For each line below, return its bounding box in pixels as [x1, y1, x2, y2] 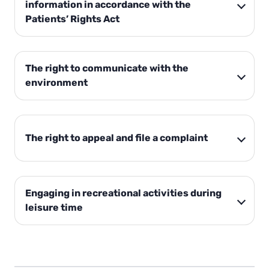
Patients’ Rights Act [25, 13, 119, 25]
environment [25, 77, 88, 89]
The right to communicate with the [25, 62, 189, 74]
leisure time [25, 202, 83, 214]
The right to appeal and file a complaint [25, 132, 208, 144]
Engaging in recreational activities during [25, 187, 222, 199]
